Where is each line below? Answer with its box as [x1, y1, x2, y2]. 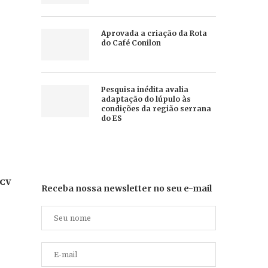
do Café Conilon [100, 38, 161, 48]
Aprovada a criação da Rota [100, 29, 207, 38]
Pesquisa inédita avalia [100, 85, 188, 95]
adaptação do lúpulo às [100, 95, 191, 104]
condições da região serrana [100, 104, 211, 114]
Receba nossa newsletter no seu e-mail [41, 183, 212, 194]
